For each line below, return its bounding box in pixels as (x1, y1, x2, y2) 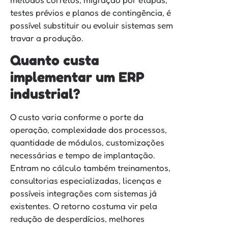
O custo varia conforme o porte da (10, 111, 144, 122)
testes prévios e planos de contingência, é (10, 7, 171, 18)
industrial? (10, 84, 80, 102)
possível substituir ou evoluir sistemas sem (10, 20, 173, 31)
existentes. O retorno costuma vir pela (10, 200, 157, 211)
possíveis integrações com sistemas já (10, 187, 157, 198)
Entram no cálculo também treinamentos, (10, 162, 170, 173)
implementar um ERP (10, 68, 145, 85)
